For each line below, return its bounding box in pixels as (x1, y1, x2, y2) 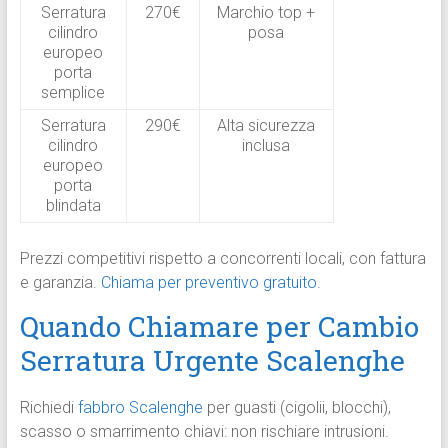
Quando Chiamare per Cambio (19, 308, 419, 346)
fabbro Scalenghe (77, 398, 203, 418)
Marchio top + (217, 3, 316, 23)
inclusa (242, 136, 291, 156)
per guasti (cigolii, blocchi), (202, 398, 391, 418)
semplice (41, 83, 106, 103)
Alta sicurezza (217, 116, 316, 136)
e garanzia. (19, 273, 101, 293)
